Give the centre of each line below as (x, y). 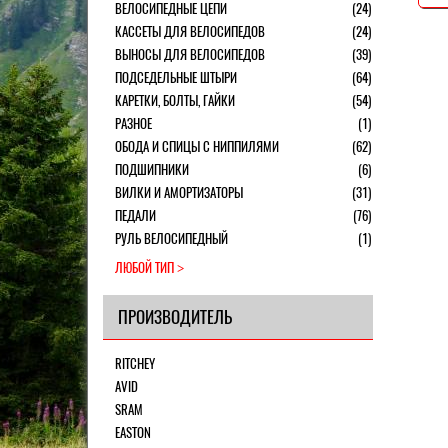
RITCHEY (135, 363)
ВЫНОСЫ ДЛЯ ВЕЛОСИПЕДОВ (190, 54)
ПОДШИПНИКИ (152, 169)
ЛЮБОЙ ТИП (144, 267)
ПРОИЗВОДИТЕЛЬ (175, 317)
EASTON (133, 432)
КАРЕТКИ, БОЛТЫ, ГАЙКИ (175, 100)
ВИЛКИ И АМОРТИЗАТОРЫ (179, 192)
